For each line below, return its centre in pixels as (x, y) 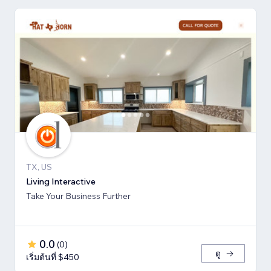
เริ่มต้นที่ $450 (53, 257)
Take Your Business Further (78, 196)
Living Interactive (61, 181)
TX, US (39, 167)
